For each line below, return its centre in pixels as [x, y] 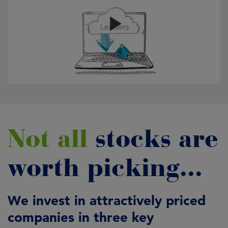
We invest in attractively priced [107, 201]
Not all [51, 139]
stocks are [157, 139]
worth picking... [105, 168]
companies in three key [81, 218]
